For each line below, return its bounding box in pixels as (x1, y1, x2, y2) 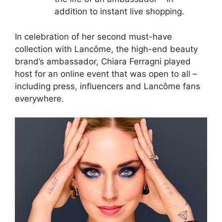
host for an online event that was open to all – (15, 68, 197, 79)
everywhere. (15, 93, 64, 104)
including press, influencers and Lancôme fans (15, 81, 200, 91)
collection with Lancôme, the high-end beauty (15, 44, 198, 54)
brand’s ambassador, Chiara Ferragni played (15, 56, 191, 66)
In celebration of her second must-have (15, 31, 172, 42)
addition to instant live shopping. (55, 6, 184, 17)
